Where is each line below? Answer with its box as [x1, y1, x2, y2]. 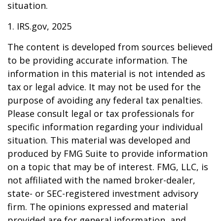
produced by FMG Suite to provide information [7, 147, 208, 159]
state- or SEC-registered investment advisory [7, 187, 198, 199]
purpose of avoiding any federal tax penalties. [7, 94, 203, 106]
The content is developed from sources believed [7, 41, 213, 53]
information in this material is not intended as [7, 68, 205, 79]
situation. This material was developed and [7, 134, 190, 146]
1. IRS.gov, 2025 [7, 20, 72, 32]
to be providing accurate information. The [7, 54, 187, 66]
